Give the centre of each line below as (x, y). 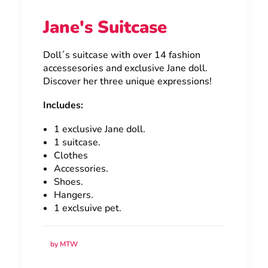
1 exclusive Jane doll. (100, 129)
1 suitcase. (77, 142)
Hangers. (74, 195)
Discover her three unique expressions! (127, 81)
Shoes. (68, 182)
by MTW (64, 244)
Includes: (63, 105)
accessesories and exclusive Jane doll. (125, 68)
